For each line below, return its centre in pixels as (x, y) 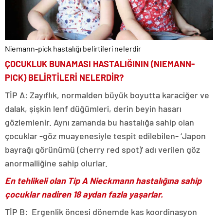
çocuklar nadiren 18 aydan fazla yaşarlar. (84, 194)
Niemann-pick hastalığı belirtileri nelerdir (73, 49)
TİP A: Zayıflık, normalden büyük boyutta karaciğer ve (107, 95)
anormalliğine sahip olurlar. (57, 163)
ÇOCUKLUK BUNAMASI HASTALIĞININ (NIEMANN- (100, 64)
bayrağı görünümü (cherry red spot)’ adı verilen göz (102, 150)
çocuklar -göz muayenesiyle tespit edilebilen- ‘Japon (105, 136)
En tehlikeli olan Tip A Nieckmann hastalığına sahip (103, 181)
